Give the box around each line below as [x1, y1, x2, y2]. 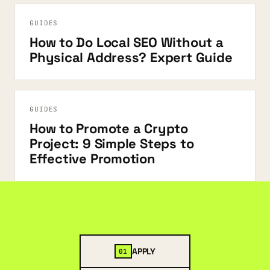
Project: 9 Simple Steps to [30, 135, 194, 152]
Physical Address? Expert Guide [30, 49, 233, 66]
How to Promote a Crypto [30, 120, 188, 137]
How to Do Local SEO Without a [30, 34, 224, 51]
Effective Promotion [30, 150, 155, 167]
